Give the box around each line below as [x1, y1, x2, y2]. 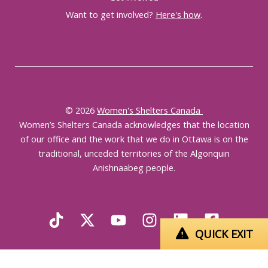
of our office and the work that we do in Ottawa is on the [20, 133, 248, 145]
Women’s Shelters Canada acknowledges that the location [19, 118, 249, 130]
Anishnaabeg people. [93, 162, 175, 173]
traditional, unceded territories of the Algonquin [38, 147, 230, 159]
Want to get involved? [66, 8, 156, 20]
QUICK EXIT [195, 227, 253, 241]
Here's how [156, 8, 200, 20]
